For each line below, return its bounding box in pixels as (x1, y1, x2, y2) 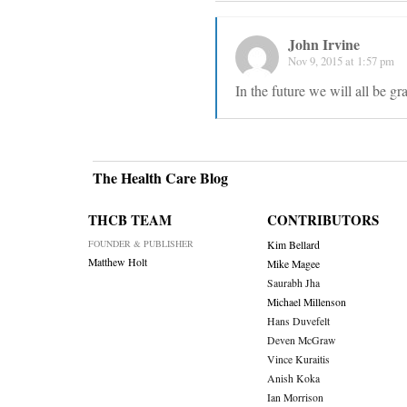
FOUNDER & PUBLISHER (88, 237, 194, 251)
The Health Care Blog (93, 167, 228, 189)
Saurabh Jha (266, 276, 320, 291)
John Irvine (288, 34, 360, 55)
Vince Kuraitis (266, 352, 330, 367)
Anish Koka (266, 372, 320, 386)
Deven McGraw (266, 333, 336, 348)
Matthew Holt (88, 255, 147, 270)
